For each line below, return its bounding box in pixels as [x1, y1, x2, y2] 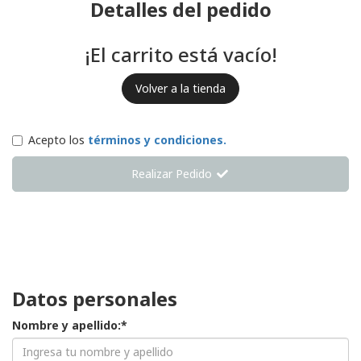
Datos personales [12, 285, 177, 313]
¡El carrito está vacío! [84, 41, 277, 68]
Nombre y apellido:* [12, 317, 127, 334]
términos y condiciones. [88, 132, 226, 148]
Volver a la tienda [135, 81, 226, 97]
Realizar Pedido [131, 166, 216, 182]
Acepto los [28, 132, 88, 148]
